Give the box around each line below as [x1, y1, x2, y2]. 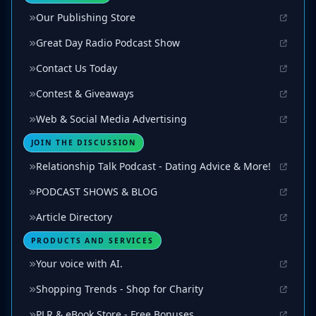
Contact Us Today [36, 61, 117, 75]
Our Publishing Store [36, 10, 135, 24]
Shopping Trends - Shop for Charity [36, 282, 203, 296]
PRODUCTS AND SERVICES [30, 236, 154, 246]
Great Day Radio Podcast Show [36, 35, 180, 49]
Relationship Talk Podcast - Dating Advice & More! [36, 159, 271, 173]
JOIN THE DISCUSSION [30, 138, 137, 148]
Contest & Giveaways [36, 86, 134, 100]
